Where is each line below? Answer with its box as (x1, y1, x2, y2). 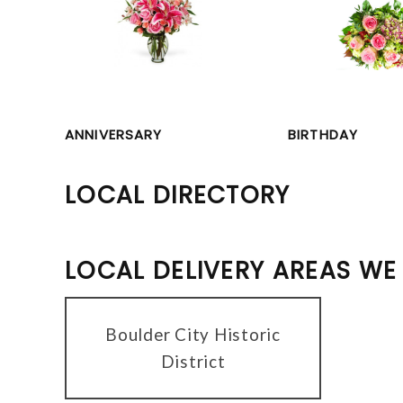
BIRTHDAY (288, 125, 358, 145)
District (160, 350, 226, 372)
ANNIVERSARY (65, 125, 163, 145)
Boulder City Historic (105, 323, 281, 345)
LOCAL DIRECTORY (65, 178, 291, 212)
